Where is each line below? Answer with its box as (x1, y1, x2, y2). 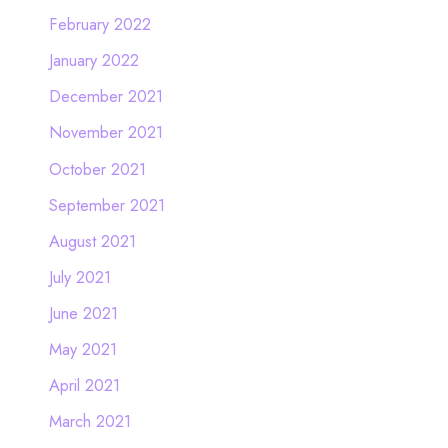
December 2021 (48, 84, 163, 109)
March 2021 (48, 409, 131, 434)
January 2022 (48, 48, 139, 73)
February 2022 (48, 12, 151, 37)
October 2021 (48, 156, 146, 181)
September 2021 (48, 192, 165, 217)
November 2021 (48, 120, 163, 145)
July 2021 (48, 264, 111, 289)
